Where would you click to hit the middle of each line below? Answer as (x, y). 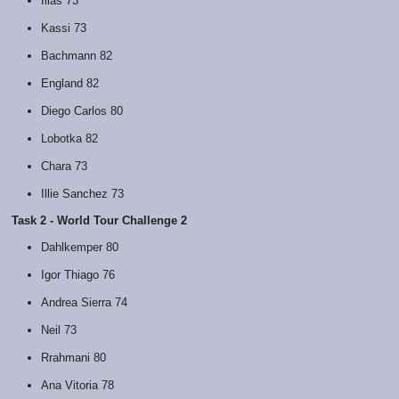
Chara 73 (64, 166)
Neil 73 (58, 330)
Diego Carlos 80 (81, 110)
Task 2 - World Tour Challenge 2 (99, 220)
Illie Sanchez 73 (82, 193)
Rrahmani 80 (73, 357)
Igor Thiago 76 (77, 274)
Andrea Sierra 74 (84, 302)
